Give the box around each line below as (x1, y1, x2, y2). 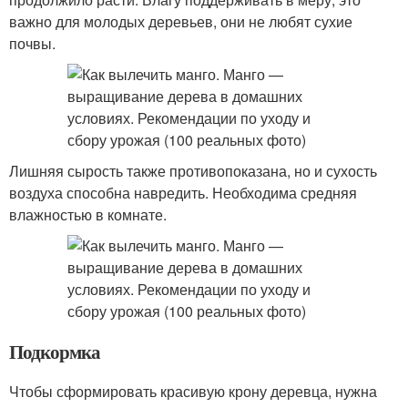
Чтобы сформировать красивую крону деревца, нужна (9, 381, 377, 402)
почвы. (9, 33, 56, 54)
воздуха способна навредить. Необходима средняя (9, 182, 357, 203)
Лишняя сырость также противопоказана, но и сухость (9, 160, 377, 181)
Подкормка (9, 338, 100, 365)
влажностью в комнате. (9, 204, 167, 225)
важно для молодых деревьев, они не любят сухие (9, 11, 352, 32)
